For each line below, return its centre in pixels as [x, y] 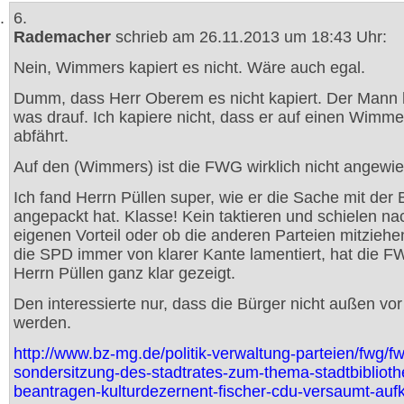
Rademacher [62, 37]
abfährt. [41, 136]
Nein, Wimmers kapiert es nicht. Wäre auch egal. [189, 68]
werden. [42, 323]
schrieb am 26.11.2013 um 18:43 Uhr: [249, 37]
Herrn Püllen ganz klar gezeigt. [124, 273]
